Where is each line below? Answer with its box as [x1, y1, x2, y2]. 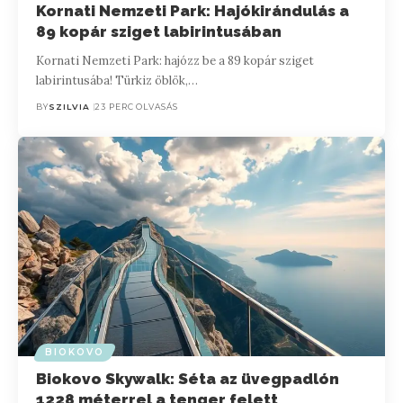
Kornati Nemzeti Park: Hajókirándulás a [36, 2, 350, 21]
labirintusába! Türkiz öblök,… [36, 73, 199, 89]
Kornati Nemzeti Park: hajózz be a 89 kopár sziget [36, 53, 315, 69]
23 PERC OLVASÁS [94, 102, 178, 112]
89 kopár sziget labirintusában [36, 22, 282, 41]
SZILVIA [49, 102, 91, 112]
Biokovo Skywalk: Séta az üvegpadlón [36, 370, 340, 389]
